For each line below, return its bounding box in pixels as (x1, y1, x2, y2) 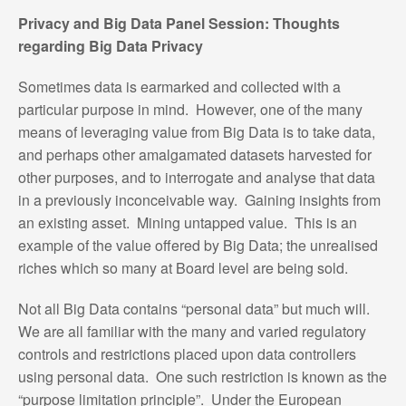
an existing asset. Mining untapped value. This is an (17, 211, 357, 233)
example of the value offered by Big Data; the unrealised (17, 234, 378, 256)
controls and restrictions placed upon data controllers (17, 343, 356, 364)
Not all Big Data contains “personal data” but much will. (17, 297, 373, 319)
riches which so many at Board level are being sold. (17, 256, 348, 278)
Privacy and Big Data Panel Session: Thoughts (17, 12, 340, 34)
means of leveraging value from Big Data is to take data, (17, 121, 375, 142)
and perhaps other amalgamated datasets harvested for (17, 143, 372, 165)
